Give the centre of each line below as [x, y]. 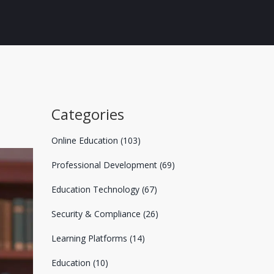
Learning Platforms [90, 238]
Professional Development [105, 165]
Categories [87, 114]
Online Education [86, 140]
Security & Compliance [97, 214]
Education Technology [96, 189]
